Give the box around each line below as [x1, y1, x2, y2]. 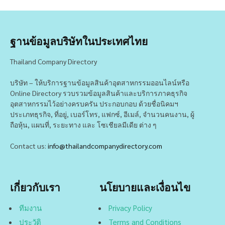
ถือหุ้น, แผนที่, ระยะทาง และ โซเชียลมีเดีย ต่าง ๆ [10, 120, 157, 129]
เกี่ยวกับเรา [10, 180, 60, 194]
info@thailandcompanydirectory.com [48, 141, 162, 150]
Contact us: [10, 141, 48, 150]
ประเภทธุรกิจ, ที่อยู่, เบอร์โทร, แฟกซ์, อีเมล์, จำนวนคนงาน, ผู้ [10, 109, 194, 119]
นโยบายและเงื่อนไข [99, 180, 190, 194]
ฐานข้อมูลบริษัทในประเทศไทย [10, 34, 148, 48]
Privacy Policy [108, 202, 152, 212]
